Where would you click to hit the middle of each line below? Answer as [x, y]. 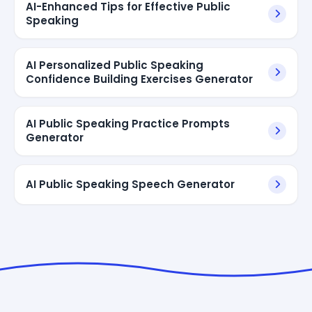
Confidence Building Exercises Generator [139, 79]
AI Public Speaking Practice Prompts [128, 123]
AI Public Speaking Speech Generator [130, 184]
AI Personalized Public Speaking [115, 65]
